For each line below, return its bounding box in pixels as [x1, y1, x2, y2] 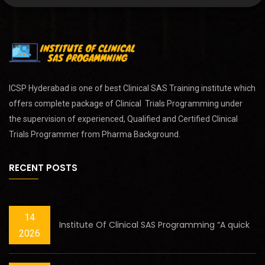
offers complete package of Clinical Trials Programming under [9, 98, 243, 108]
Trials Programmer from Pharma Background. [9, 129, 180, 139]
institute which [199, 83, 256, 93]
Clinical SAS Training [123, 83, 199, 93]
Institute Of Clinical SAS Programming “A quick [59, 219, 250, 231]
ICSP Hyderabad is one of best [9, 83, 123, 93]
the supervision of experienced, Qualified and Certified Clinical [9, 114, 238, 124]
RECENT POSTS [9, 161, 77, 174]
